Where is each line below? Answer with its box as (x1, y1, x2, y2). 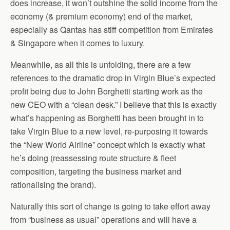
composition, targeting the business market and (10, 165, 181, 177)
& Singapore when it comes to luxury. (10, 37, 145, 49)
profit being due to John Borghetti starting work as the (10, 85, 203, 97)
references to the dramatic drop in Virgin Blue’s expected (10, 72, 216, 84)
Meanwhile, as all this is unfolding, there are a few (10, 59, 191, 70)
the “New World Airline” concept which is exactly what (10, 139, 205, 150)
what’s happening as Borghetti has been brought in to (10, 112, 204, 124)
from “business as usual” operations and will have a (10, 214, 197, 225)
